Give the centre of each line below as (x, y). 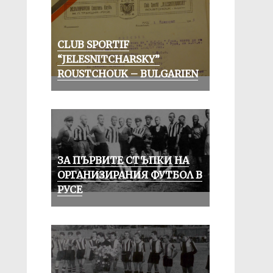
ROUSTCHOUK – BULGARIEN (127, 74)
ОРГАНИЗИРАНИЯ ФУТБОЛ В (129, 175)
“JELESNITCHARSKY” (108, 59)
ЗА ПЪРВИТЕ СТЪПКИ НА (123, 160)
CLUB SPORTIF (93, 44)
